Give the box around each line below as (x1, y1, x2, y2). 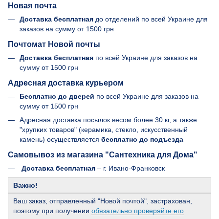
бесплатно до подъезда (101, 135, 183, 144)
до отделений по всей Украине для (93, 15, 208, 23)
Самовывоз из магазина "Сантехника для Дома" (8, 150, 197, 159)
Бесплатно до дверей (20, 92, 94, 100)
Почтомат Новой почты (8, 40, 100, 49)
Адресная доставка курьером (8, 78, 124, 87)
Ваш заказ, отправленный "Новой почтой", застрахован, (13, 197, 192, 205)
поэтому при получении (13, 206, 91, 215)
